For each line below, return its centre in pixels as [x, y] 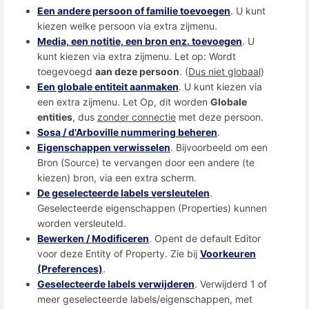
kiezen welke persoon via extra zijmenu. [127, 26]
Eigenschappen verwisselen [104, 147]
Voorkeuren [228, 253]
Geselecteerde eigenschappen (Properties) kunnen [152, 208]
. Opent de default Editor [205, 238]
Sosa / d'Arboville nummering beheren [127, 132]
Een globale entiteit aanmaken [108, 86]
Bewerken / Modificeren [93, 238]
